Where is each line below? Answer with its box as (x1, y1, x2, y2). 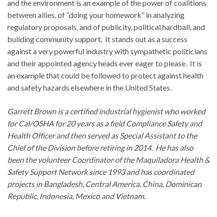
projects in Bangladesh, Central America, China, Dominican (7, 179, 201, 188)
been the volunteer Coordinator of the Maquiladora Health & (7, 155, 210, 164)
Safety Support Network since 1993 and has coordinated (7, 167, 194, 176)
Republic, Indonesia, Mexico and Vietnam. (7, 191, 147, 201)
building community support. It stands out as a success (7, 34, 187, 44)
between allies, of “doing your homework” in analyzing (7, 10, 185, 19)
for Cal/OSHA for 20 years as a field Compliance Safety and (7, 118, 202, 128)
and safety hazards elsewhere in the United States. (7, 82, 171, 92)
